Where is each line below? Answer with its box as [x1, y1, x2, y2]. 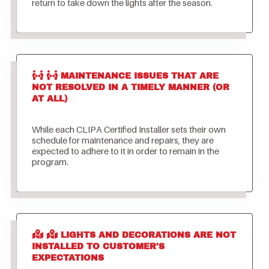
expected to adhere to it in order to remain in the [31, 145, 219, 157]
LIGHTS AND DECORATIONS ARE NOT [60, 231, 236, 240]
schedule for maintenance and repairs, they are [31, 134, 214, 146]
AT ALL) [31, 94, 67, 104]
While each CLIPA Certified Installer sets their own [31, 124, 226, 135]
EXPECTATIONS [31, 253, 104, 263]
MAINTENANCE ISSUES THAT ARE [60, 71, 219, 81]
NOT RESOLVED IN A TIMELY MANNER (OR [31, 83, 229, 92]
